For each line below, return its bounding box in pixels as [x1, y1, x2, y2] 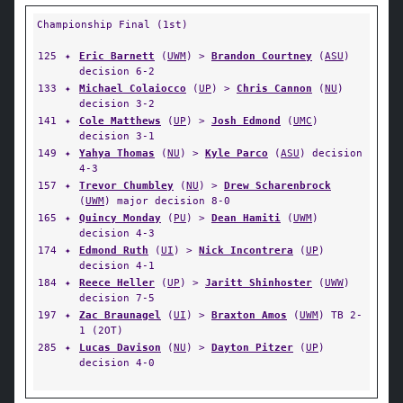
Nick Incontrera [199, 244, 293, 256]
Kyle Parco [205, 147, 268, 159]
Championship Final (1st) [37, 18, 188, 31]
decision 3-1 [79, 130, 155, 142]
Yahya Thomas [79, 147, 155, 159]
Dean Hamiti [211, 211, 281, 224]
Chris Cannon [237, 82, 312, 94]
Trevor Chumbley [79, 179, 174, 192]
